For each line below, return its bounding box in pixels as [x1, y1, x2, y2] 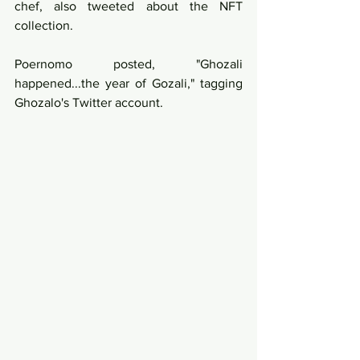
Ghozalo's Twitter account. [14, 95, 163, 109]
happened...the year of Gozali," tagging [14, 76, 243, 90]
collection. [14, 18, 76, 32]
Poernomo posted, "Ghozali [14, 56, 243, 71]
